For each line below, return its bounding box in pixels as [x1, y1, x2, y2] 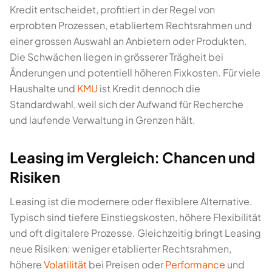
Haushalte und [10, 82, 77, 95]
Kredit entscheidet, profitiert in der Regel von [10, 3, 215, 16]
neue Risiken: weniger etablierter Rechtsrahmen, [10, 242, 231, 255]
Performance [165, 258, 225, 271]
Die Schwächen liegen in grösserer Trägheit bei [10, 50, 223, 63]
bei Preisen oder [87, 258, 165, 271]
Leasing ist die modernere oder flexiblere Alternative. [10, 195, 253, 208]
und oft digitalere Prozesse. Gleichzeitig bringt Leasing [10, 226, 261, 239]
